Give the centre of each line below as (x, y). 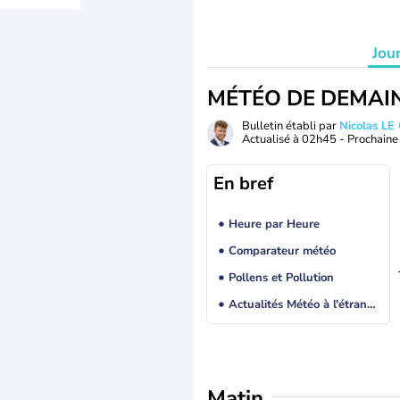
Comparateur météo (282, 251)
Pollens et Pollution (281, 278)
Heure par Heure (274, 225)
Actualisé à (272, 139)
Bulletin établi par (291, 126)
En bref (243, 183)
